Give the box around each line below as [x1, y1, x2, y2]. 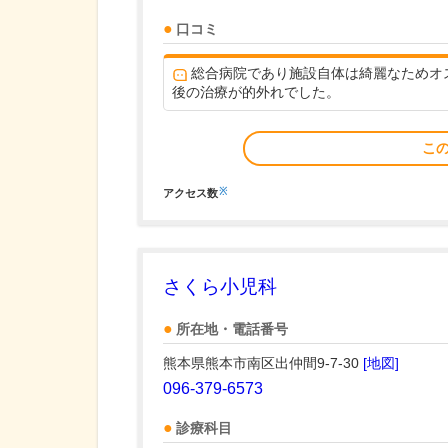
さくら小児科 [163, 276, 277, 297]
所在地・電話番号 [176, 322, 288, 337]
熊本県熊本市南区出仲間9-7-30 [163, 355, 363, 371]
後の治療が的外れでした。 [172, 84, 340, 100]
